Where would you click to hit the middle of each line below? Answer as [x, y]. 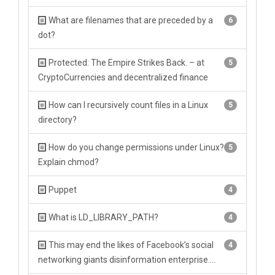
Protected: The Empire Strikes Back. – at [126, 63]
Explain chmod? [68, 162]
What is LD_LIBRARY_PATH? [103, 217]
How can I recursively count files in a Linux [127, 105]
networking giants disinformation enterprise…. [127, 260]
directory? [57, 120]
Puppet [62, 190]
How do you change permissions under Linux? [135, 147]
